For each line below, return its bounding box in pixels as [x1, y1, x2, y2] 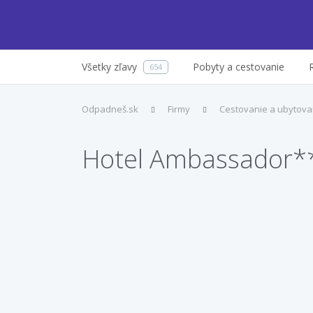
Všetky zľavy [82, 60, 137, 73]
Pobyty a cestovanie [193, 60, 284, 73]
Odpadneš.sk [82, 103, 138, 115]
